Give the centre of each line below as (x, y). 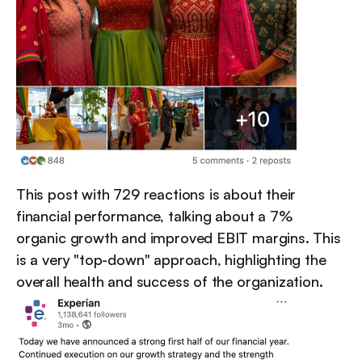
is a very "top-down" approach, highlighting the (171, 259)
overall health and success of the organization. (170, 281)
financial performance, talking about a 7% (154, 215)
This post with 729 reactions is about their (156, 194)
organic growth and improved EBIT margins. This (179, 237)
